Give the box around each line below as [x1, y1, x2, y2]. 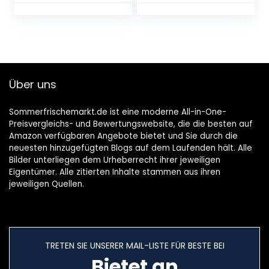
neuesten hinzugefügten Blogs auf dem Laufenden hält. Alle [9, 142, 252, 154]
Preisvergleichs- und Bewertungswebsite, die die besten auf [9, 118, 253, 130]
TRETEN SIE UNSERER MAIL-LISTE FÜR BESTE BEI [44, 240, 225, 252]
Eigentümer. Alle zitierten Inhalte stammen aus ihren [9, 166, 220, 178]
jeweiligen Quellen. [9, 178, 84, 190]
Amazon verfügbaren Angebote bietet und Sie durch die [9, 130, 238, 142]
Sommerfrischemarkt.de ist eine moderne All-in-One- [9, 106, 226, 118]
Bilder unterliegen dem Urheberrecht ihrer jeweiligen [9, 154, 220, 166]
